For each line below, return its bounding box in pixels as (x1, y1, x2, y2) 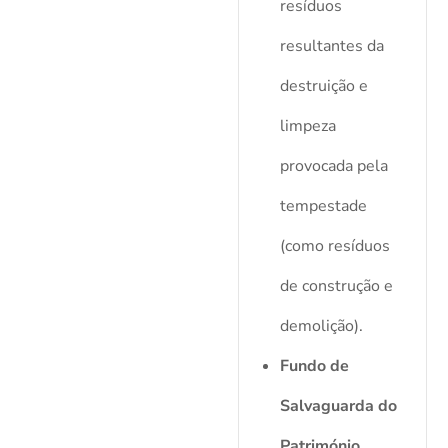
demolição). (279, 315, 363, 338)
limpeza (279, 115, 336, 138)
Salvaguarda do (279, 395, 397, 418)
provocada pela (279, 155, 388, 178)
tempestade (279, 195, 367, 218)
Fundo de (279, 355, 349, 378)
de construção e (279, 275, 393, 298)
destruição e (279, 75, 368, 98)
